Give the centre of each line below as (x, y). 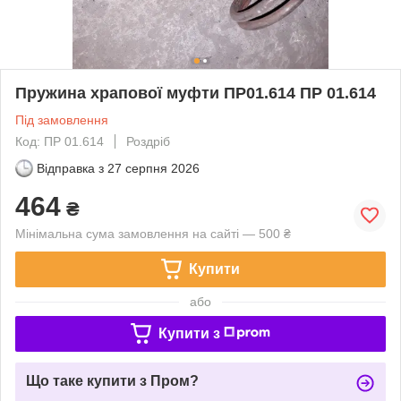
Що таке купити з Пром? (112, 380)
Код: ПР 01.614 (60, 141)
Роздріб (148, 141)
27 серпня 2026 (154, 168)
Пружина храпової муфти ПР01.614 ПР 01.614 (196, 93)
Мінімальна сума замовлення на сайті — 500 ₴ (153, 233)
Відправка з (70, 168)
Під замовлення (62, 119)
